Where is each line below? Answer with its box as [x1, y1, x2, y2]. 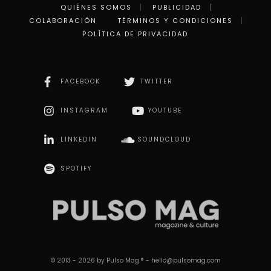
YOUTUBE [148, 106, 182, 116]
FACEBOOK [60, 77, 100, 87]
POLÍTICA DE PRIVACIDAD [82, 29, 188, 39]
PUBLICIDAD [152, 2, 201, 13]
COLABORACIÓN [28, 16, 97, 26]
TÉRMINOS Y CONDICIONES [117, 16, 233, 26]
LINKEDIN [60, 135, 97, 145]
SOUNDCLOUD [137, 135, 191, 145]
